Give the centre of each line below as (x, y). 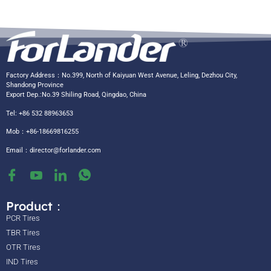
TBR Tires (23, 232)
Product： (35, 206)
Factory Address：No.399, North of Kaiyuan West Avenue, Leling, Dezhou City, (122, 76)
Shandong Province (35, 85)
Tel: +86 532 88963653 (40, 113)
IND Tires (22, 261)
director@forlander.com (65, 150)
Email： (18, 150)
